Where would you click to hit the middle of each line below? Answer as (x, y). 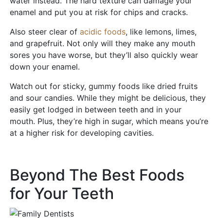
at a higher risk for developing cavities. (82, 133)
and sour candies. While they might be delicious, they (108, 98)
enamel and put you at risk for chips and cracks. (99, 12)
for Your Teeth (62, 193)
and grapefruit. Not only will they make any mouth (102, 43)
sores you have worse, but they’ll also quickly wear (104, 55)
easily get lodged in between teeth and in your (96, 109)
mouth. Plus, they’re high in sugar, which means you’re (109, 121)
